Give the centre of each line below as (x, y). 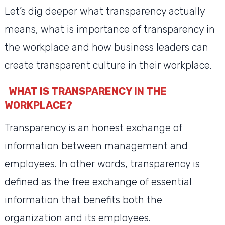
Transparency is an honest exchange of (93, 128)
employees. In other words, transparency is (102, 164)
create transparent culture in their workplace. (109, 66)
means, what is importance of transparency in (109, 29)
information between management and (96, 146)
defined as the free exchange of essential (98, 182)
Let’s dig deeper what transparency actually (104, 11)
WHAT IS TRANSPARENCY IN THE (87, 92)
